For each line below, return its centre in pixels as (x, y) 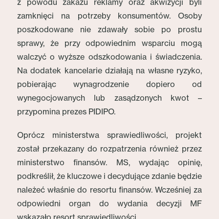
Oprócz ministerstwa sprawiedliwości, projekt (109, 135)
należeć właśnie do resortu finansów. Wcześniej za (109, 190)
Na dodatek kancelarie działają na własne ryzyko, (109, 70)
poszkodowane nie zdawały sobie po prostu (109, 29)
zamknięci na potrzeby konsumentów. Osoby (109, 16)
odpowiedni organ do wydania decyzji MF (109, 203)
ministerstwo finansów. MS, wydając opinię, (109, 162)
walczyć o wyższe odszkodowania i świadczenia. (109, 57)
